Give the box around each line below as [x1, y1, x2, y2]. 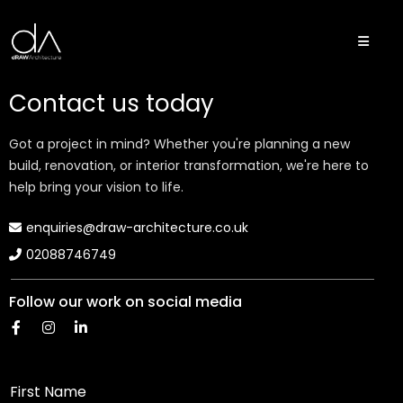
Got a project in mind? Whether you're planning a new [9, 135, 350, 153]
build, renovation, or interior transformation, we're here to [9, 157, 369, 175]
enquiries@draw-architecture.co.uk [26, 219, 248, 237]
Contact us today [9, 87, 214, 120]
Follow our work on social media [9, 291, 242, 312]
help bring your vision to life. [9, 178, 184, 196]
